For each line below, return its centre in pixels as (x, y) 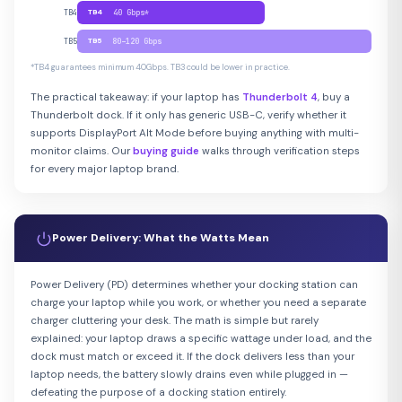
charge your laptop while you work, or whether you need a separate (198, 303)
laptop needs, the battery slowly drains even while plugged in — (189, 375)
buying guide (166, 152)
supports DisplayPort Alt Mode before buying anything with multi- (195, 134)
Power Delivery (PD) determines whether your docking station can (194, 285)
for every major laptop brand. (105, 170)
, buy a (334, 98)
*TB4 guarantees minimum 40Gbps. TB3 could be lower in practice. (160, 68)
